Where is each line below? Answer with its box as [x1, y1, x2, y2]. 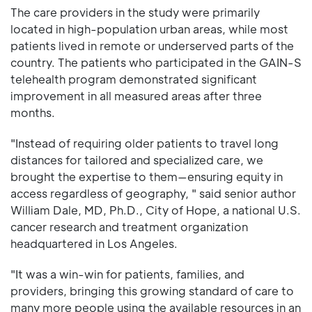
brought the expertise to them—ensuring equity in [10, 169, 283, 184]
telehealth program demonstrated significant [10, 71, 257, 86]
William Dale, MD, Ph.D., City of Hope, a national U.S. [10, 202, 301, 217]
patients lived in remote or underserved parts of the [10, 38, 294, 53]
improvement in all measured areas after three [10, 88, 262, 103]
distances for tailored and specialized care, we [10, 152, 263, 167]
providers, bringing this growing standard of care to [10, 283, 294, 298]
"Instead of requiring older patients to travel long [10, 135, 279, 150]
